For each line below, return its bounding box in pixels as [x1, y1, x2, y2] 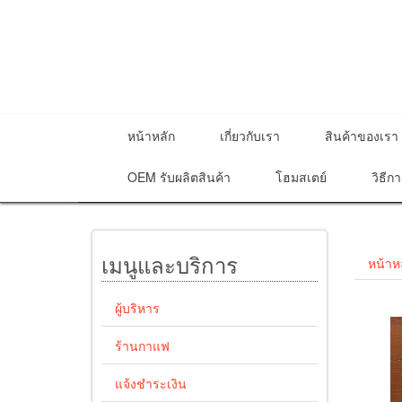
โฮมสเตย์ [275, 168, 327, 186]
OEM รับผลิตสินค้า [127, 168, 231, 186]
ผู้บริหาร [115, 299, 160, 317]
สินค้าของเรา [325, 127, 398, 144]
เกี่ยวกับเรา [220, 127, 280, 144]
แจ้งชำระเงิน [115, 374, 187, 392]
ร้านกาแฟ [115, 336, 170, 354]
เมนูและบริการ [101, 249, 238, 280]
